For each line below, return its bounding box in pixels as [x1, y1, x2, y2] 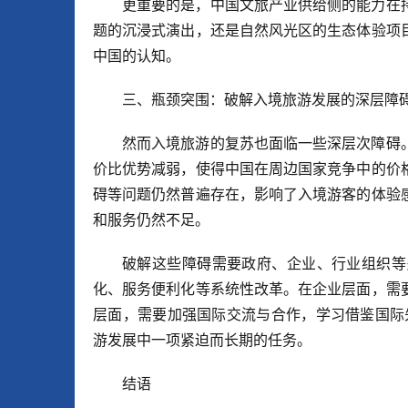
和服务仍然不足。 [93, 210, 209, 229]
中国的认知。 [93, 46, 180, 66]
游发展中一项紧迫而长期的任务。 [93, 331, 311, 350]
